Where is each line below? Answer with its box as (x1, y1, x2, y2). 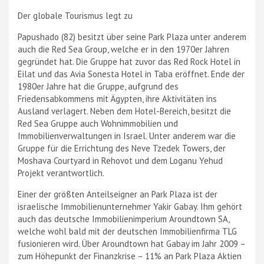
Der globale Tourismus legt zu (18, 10, 133, 21)
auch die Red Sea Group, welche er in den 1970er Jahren (18, 44, 229, 55)
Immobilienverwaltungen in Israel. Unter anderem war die (18, 130, 236, 141)
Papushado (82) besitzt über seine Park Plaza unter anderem (18, 31, 246, 42)
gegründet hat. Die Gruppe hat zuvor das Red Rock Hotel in (18, 56, 240, 67)
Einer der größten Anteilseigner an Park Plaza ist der (18, 189, 217, 200)
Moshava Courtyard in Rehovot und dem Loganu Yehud (18, 155, 223, 166)
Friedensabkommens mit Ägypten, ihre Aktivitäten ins (18, 93, 217, 104)
